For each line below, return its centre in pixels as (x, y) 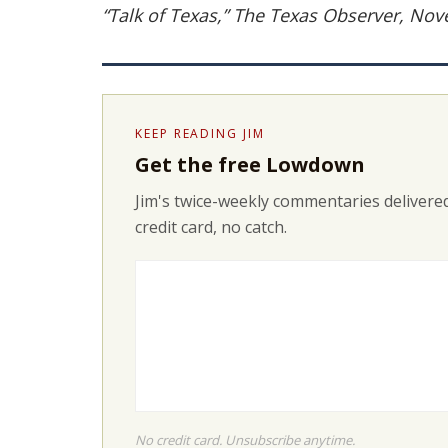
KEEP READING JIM (200, 133)
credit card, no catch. (211, 226)
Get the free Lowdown (250, 164)
